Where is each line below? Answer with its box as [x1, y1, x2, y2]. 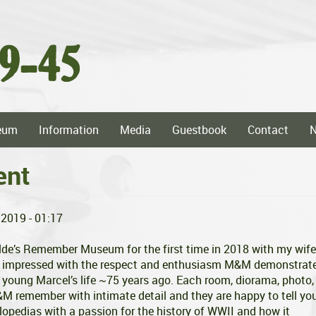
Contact [248, 122, 288, 138]
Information [39, 122, 99, 138]
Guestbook [172, 122, 226, 138]
